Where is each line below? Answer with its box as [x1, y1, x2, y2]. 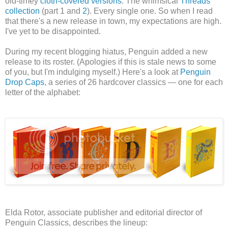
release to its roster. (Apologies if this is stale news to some [5, 57, 216, 66]
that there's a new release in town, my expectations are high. [5, 16, 221, 25]
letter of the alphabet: [5, 88, 80, 97]
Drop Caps [5, 77, 44, 87]
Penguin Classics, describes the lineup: [5, 218, 148, 227]
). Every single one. [87, 6, 158, 15]
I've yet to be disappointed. [5, 26, 103, 36]
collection [5, 6, 40, 15]
